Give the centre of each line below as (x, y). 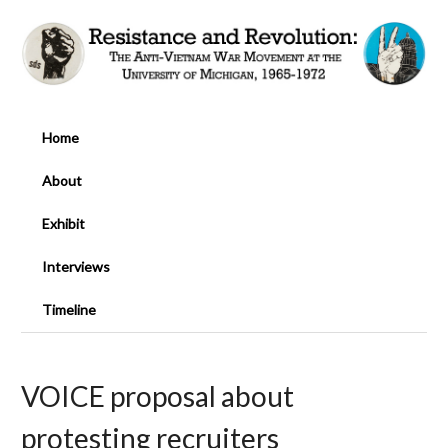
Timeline (69, 310)
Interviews (76, 267)
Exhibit (63, 224)
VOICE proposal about (157, 395)
